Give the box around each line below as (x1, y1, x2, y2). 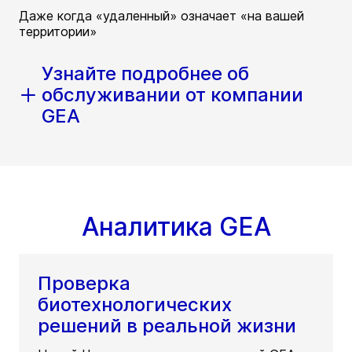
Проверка (38, 272, 130, 295)
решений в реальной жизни (38, 314, 296, 338)
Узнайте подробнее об (42, 62, 249, 86)
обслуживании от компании (42, 83, 303, 107)
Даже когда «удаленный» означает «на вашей (19, 8, 304, 24)
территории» (19, 24, 97, 40)
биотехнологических (38, 293, 232, 317)
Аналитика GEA (81, 211, 271, 243)
